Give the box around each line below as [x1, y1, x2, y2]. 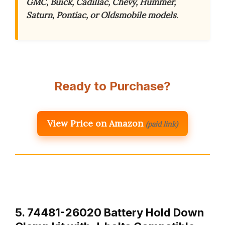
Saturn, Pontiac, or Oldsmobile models [26, 9, 176, 21]
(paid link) [146, 119, 178, 129]
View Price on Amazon [47, 117, 143, 129]
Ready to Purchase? [54, 78, 171, 93]
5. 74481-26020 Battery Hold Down [15, 205, 204, 219]
